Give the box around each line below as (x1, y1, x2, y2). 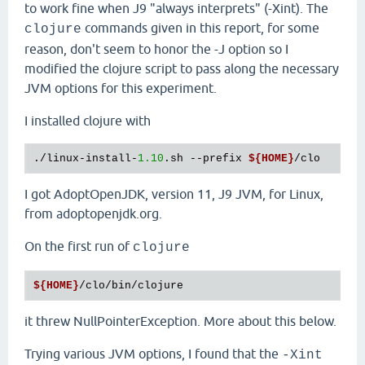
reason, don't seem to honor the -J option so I (24, 42, 288, 56)
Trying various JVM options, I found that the (24, 346, 282, 362)
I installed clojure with (24, 113, 151, 128)
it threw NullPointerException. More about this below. (24, 314, 336, 329)
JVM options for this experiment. (24, 81, 217, 95)
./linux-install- (33, 152, 138, 165)
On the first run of (24, 239, 133, 254)
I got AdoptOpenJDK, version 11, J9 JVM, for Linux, (24, 187, 323, 202)
